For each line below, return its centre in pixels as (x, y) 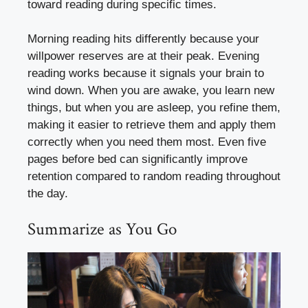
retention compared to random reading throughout (154, 177)
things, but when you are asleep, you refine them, (154, 108)
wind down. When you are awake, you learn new (151, 91)
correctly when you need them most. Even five (147, 142)
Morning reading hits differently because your (143, 39)
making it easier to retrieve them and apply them (152, 125)
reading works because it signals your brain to (146, 74)
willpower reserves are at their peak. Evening (143, 56)
